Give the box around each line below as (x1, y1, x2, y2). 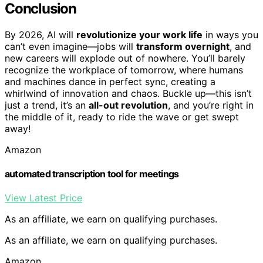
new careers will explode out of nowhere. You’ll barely (5, 52, 245, 64)
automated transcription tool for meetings (5, 168, 179, 180)
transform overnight (136, 40, 230, 52)
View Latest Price (5, 192, 82, 204)
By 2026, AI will (5, 28, 76, 41)
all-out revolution (89, 99, 168, 111)
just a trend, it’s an (5, 99, 89, 111)
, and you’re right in (168, 99, 254, 111)
